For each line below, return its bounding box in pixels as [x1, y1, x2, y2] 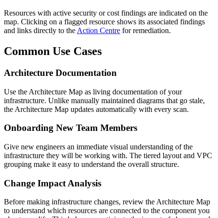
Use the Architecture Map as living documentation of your [4, 87, 182, 96]
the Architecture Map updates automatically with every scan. [4, 105, 189, 113]
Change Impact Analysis [4, 178, 101, 188]
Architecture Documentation [4, 67, 117, 78]
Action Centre [77, 26, 120, 35]
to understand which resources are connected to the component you [4, 206, 210, 215]
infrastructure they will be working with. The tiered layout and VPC [4, 151, 212, 160]
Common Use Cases [4, 44, 102, 57]
